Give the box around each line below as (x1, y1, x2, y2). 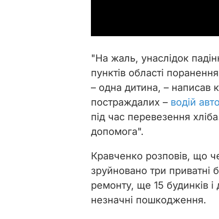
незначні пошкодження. (91, 194, 206, 206)
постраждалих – (91, 96, 171, 108)
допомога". (91, 125, 144, 137)
